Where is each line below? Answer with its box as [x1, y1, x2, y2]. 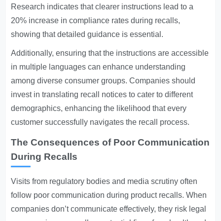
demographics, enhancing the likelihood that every [11, 104, 187, 112]
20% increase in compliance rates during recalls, [11, 16, 181, 25]
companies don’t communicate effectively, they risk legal [11, 205, 207, 213]
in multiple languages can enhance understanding [11, 63, 186, 71]
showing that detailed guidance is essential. [11, 30, 164, 38]
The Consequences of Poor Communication [11, 137, 210, 147]
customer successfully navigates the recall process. [11, 118, 190, 126]
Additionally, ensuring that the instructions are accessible [11, 49, 209, 57]
